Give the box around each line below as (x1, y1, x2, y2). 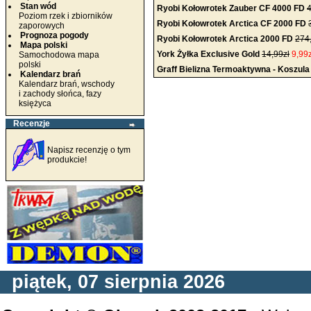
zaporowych (8, 21, 65, 31)
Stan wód (20, 1, 56, 11)
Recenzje (13, 119, 50, 128)
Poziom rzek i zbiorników (8, 11, 112, 21)
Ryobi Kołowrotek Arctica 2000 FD (157, 34, 293, 44)
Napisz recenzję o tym (47, 145, 131, 155)
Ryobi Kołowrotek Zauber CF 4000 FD (157, 3, 305, 13)
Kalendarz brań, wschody (8, 79, 115, 89)
